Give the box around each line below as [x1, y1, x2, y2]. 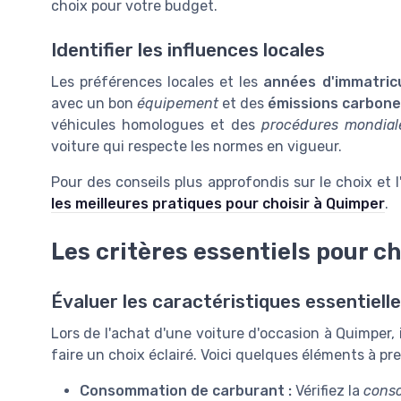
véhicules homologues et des [51, 115, 261, 133]
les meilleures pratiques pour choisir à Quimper [51, 194, 385, 212]
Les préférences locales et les [51, 73, 264, 90]
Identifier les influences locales [51, 38, 325, 61]
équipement [137, 94, 218, 112]
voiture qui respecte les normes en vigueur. [51, 137, 342, 155]
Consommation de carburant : [80, 381, 293, 399]
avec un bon [51, 94, 137, 112]
